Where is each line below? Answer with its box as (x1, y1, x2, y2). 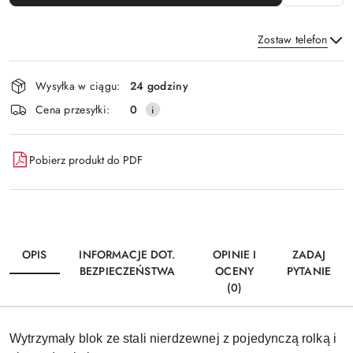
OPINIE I (213, 247, 257, 263)
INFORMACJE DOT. (79, 247, 176, 263)
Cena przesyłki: (35, 101, 110, 117)
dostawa (9, 102, 75, 129)
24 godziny (130, 77, 188, 94)
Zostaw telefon (257, 32, 328, 48)
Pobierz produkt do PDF (29, 151, 143, 168)
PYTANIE (287, 263, 331, 280)
